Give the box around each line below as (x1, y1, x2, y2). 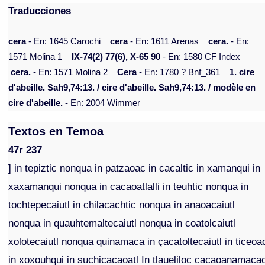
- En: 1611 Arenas (128, 37, 199, 47)
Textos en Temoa (8, 125, 104, 138)
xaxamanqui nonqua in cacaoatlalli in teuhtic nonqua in (8, 180, 249, 193)
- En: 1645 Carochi (26, 37, 101, 47)
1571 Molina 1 (8, 52, 63, 62)
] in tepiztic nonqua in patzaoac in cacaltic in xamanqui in (8, 162, 261, 174)
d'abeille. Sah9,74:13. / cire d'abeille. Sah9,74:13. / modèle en (8, 83, 256, 93)
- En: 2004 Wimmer (63, 98, 141, 108)
